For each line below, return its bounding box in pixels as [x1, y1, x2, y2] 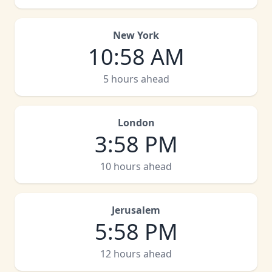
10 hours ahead [100, 160, 172, 173]
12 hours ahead [100, 247, 172, 260]
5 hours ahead [103, 72, 169, 86]
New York [113, 29, 159, 42]
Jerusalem [112, 203, 160, 217]
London [117, 116, 155, 129]
